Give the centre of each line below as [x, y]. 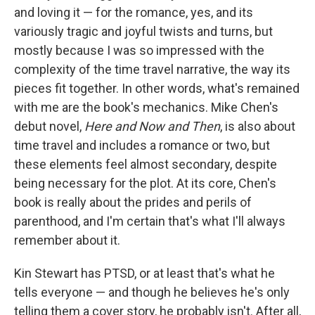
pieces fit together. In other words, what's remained [157, 88]
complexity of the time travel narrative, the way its [152, 69]
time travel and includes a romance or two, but [142, 145]
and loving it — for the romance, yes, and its [134, 12]
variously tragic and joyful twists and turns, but [143, 31]
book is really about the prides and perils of [133, 202]
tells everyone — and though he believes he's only [152, 292]
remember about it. [67, 240]
